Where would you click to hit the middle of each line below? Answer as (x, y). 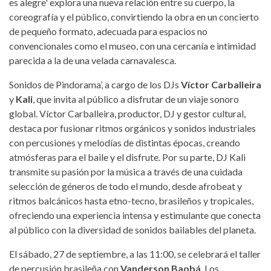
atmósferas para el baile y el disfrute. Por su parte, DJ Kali (127, 157)
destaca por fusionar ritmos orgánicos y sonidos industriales (132, 128)
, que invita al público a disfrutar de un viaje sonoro (136, 99)
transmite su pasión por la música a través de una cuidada (126, 171)
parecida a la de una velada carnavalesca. (93, 60)
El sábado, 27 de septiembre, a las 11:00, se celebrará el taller (135, 253)
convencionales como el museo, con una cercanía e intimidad (132, 45)
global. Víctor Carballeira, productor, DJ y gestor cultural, (127, 113)
